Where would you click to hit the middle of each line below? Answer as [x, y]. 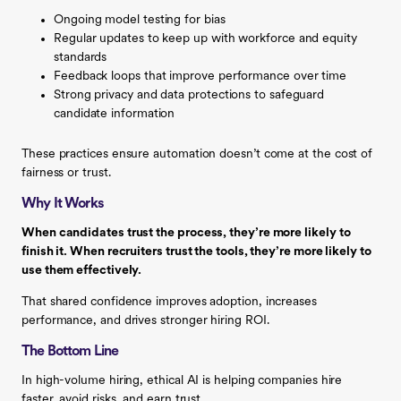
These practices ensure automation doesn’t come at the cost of [197, 154]
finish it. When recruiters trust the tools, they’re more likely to [196, 252]
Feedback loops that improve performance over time [200, 76]
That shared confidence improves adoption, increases [169, 302]
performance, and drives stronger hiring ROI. [145, 320]
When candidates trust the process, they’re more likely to [186, 233]
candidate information [115, 114]
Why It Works [63, 204]
